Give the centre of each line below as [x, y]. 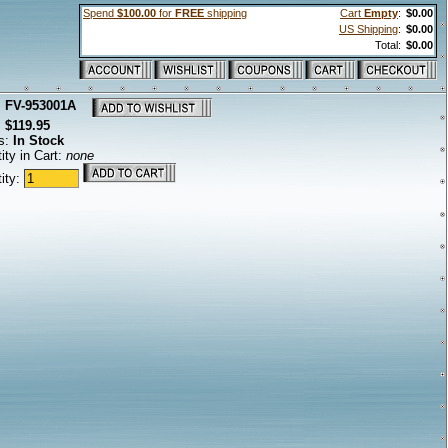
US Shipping [368, 29]
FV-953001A [40, 105]
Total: [389, 45]
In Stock [38, 140]
